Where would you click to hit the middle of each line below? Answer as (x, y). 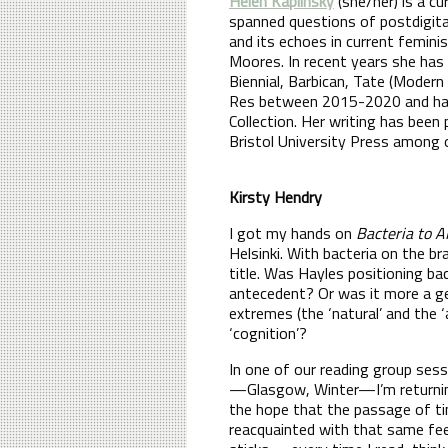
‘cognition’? (268, 332)
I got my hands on (292, 232)
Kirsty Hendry (277, 196)
